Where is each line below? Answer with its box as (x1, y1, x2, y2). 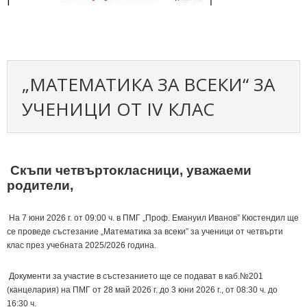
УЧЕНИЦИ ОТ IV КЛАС (22, 97, 214, 121)
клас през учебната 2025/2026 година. (7, 241, 156, 250)
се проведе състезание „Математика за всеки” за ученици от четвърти (7, 227, 283, 236)
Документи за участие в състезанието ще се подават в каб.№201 (7, 271, 263, 281)
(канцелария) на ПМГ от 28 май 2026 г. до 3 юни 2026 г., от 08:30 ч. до (7, 285, 278, 295)
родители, (7, 178, 73, 193)
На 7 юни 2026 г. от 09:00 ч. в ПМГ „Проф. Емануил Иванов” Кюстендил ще (7, 213, 299, 223)
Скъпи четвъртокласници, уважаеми (7, 163, 251, 177)
